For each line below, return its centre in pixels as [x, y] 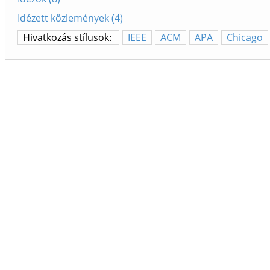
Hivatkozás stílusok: [68, 38]
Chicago [245, 38]
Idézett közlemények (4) [70, 18]
